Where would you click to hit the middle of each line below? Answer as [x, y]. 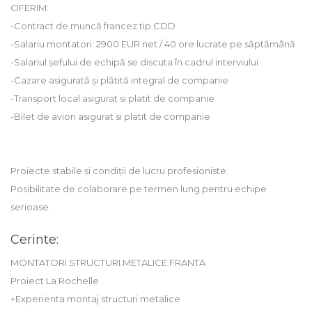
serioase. [31, 207]
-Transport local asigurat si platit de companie [112, 99]
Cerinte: [34, 240]
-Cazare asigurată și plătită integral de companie [119, 80]
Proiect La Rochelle [55, 281]
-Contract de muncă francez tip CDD [93, 26]
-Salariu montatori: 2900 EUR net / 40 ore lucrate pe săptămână [153, 44]
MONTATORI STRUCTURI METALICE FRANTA [108, 263]
